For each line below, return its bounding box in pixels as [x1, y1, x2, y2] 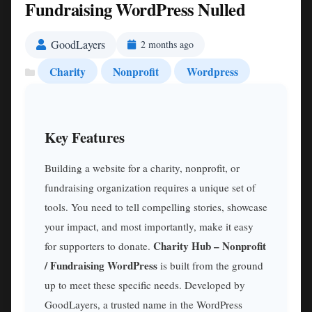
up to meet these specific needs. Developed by [45, 278, 245, 292]
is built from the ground [157, 258, 263, 273]
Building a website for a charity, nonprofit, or [45, 161, 240, 175]
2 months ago [141, 38, 194, 52]
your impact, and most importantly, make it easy [45, 219, 253, 234]
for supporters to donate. [45, 239, 153, 253]
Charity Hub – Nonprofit [153, 238, 266, 254]
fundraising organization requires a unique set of [45, 180, 256, 195]
